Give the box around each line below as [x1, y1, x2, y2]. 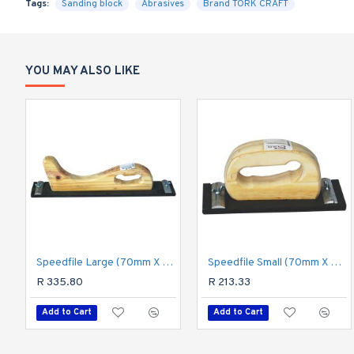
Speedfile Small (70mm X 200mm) [330, 256, 341, 269]
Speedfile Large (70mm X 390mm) [162, 256, 173, 269]
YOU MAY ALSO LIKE [25, 64, 140, 80]
